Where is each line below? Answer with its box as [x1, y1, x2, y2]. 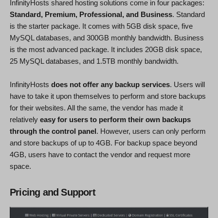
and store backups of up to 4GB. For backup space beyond [10, 139, 197, 147]
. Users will [170, 80, 205, 89]
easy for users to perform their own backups [40, 115, 191, 124]
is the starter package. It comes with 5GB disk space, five [10, 22, 193, 31]
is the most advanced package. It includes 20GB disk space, [10, 45, 202, 54]
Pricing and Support [10, 187, 95, 198]
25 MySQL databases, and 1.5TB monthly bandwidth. [10, 57, 179, 66]
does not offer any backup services [51, 80, 170, 89]
